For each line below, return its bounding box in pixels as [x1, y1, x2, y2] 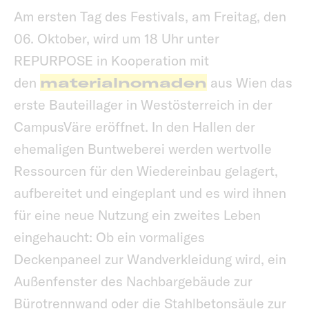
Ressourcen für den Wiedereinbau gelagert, [14, 162, 278, 180]
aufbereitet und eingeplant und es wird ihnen [14, 184, 286, 202]
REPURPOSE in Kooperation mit [14, 52, 209, 70]
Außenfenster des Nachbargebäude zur [14, 272, 252, 290]
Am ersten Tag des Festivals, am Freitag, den [14, 8, 286, 26]
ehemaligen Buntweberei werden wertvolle [14, 140, 272, 158]
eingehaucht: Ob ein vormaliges [14, 228, 205, 246]
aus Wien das [207, 74, 292, 92]
